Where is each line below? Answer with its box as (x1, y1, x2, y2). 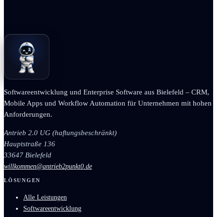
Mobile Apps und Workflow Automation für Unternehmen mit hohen (4, 99, 212, 108)
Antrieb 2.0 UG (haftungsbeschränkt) (4, 129, 117, 137)
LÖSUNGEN (4, 177, 41, 184)
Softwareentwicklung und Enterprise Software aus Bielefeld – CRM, (4, 88, 209, 96)
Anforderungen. (4, 110, 52, 119)
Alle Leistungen (23, 194, 67, 201)
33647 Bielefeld (4, 151, 51, 159)
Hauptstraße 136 (4, 140, 55, 148)
